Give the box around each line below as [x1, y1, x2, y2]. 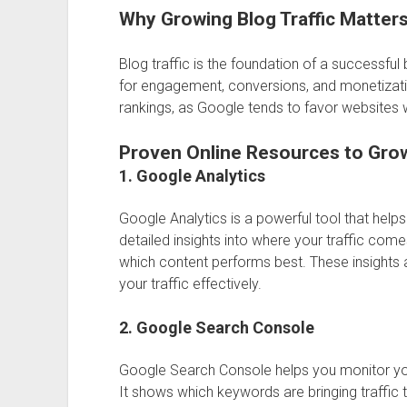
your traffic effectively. [118, 275, 262, 293]
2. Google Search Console [118, 318, 314, 337]
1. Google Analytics [118, 166, 265, 185]
